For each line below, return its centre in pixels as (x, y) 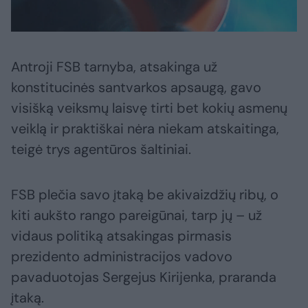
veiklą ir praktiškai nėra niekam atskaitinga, (145, 128)
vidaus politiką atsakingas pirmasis (121, 235)
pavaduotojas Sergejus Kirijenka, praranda (144, 277)
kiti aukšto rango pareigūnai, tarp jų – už (136, 215)
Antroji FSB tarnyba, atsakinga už (114, 66)
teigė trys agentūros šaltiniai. (101, 149)
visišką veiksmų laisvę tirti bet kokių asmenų (149, 108)
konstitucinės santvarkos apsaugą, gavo (136, 87)
